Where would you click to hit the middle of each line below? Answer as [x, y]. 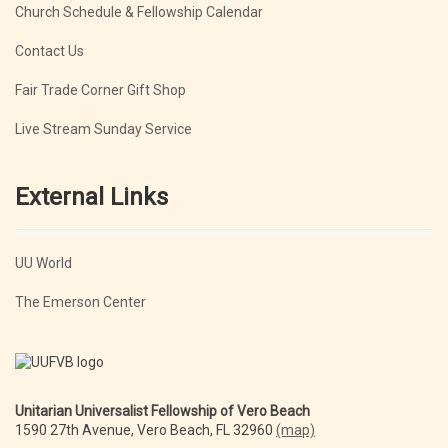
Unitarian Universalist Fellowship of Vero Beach [162, 410]
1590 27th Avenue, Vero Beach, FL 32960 [145, 429]
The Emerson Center [80, 302]
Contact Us [49, 51]
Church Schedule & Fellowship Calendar [139, 12]
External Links [91, 197]
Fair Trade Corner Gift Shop [100, 90]
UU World [43, 263]
